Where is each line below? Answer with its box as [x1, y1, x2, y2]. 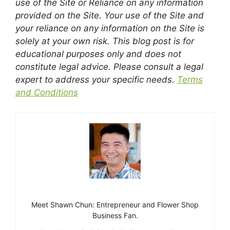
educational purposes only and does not [15, 49, 181, 60]
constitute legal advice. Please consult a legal [15, 62, 203, 72]
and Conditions [15, 87, 78, 98]
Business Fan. [92, 210, 138, 220]
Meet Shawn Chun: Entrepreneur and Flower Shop [31, 200, 199, 209]
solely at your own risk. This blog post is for [15, 36, 194, 47]
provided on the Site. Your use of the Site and [15, 10, 204, 21]
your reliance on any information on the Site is [15, 23, 204, 34]
